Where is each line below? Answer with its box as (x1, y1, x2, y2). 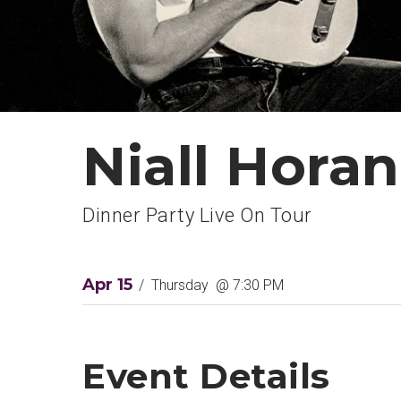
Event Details (82, 354, 330, 398)
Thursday (148, 276, 212, 294)
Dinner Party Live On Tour (82, 204, 312, 227)
